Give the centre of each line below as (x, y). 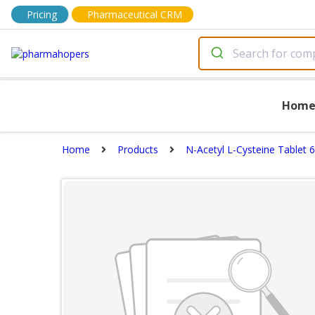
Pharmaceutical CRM (135, 14)
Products (138, 149)
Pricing (42, 14)
